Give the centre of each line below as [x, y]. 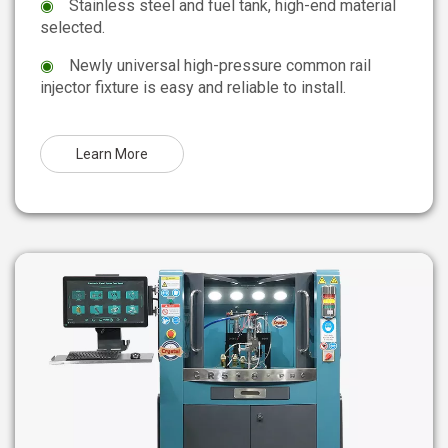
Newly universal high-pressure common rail [220, 65]
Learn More [112, 153]
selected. [72, 27]
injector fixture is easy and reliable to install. [193, 87]
